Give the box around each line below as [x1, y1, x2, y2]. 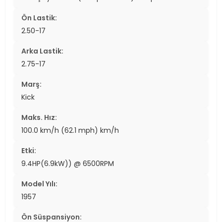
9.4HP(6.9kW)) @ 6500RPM [21, 158, 114, 168]
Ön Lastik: [21, 12, 57, 23]
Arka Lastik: [21, 46, 63, 56]
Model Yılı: [21, 178, 57, 189]
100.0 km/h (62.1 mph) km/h [21, 125, 119, 135]
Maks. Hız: [21, 112, 57, 122]
